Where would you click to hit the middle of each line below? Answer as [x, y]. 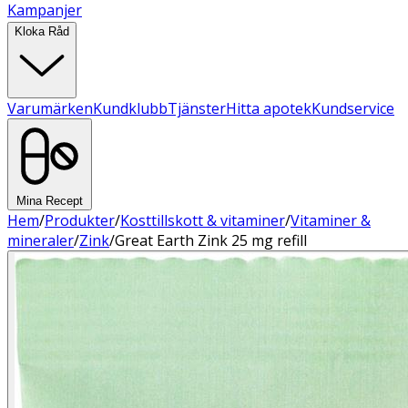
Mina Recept [50, 201]
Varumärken [50, 108]
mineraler [41, 240]
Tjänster [197, 108]
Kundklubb [130, 108]
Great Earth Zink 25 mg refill [211, 240]
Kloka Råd [42, 31]
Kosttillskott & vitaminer [203, 220]
